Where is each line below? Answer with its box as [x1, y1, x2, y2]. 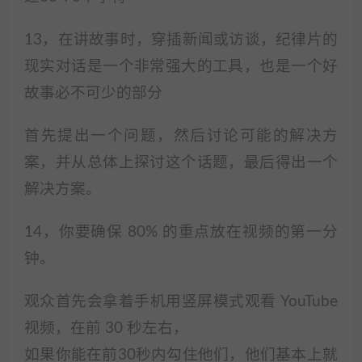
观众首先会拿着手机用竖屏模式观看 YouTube [24, 294, 338, 309]
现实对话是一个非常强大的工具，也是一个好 [24, 59, 338, 74]
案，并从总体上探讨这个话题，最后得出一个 [24, 155, 338, 170]
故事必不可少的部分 [24, 86, 162, 101]
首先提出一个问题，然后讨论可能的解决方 [24, 128, 338, 144]
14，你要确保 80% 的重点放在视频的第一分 [24, 225, 338, 240]
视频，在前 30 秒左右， [24, 321, 188, 336]
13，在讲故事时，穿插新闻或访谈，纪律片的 [24, 32, 338, 48]
